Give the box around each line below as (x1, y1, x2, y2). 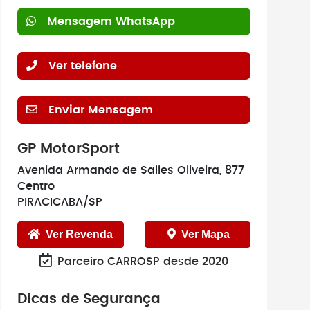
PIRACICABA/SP (17, 197, 102, 208)
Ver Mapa (181, 228, 230, 240)
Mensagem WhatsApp (47, 16, 175, 27)
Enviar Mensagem (48, 104, 153, 116)
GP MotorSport (17, 142, 120, 156)
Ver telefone (48, 60, 117, 71)
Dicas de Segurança (17, 292, 161, 306)
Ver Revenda (46, 228, 113, 240)
